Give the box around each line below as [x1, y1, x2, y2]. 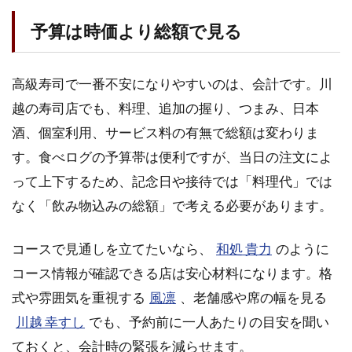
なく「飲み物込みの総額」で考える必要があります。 [12, 196, 332, 214]
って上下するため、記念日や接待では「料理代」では [12, 172, 332, 189]
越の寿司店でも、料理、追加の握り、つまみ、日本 [12, 99, 319, 116]
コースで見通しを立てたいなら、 [12, 240, 212, 257]
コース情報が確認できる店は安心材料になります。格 [12, 264, 332, 281]
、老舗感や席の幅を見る [180, 288, 328, 306]
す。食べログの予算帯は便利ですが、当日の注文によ [12, 148, 332, 165]
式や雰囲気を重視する [12, 288, 145, 306]
